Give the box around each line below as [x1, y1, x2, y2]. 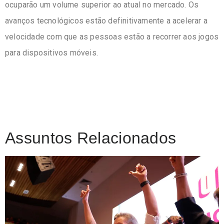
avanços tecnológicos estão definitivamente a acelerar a [5, 15, 208, 25]
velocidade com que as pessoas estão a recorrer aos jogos [5, 31, 219, 41]
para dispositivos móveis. [5, 47, 98, 57]
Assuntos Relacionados [5, 128, 176, 147]
